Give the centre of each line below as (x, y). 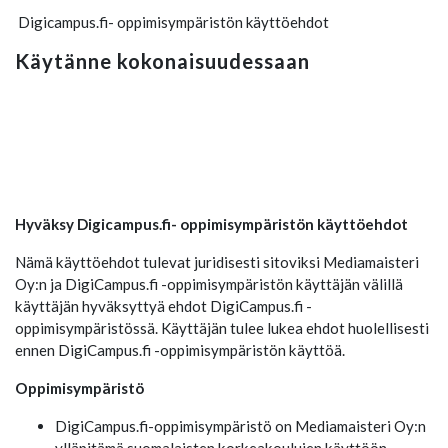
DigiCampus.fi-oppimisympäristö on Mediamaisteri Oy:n (240, 426)
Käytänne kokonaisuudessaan (162, 61)
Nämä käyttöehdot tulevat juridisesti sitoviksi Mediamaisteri (217, 262)
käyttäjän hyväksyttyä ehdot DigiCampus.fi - (163, 306)
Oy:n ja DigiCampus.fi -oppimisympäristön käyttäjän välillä (209, 284)
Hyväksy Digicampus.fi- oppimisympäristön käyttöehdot (211, 224)
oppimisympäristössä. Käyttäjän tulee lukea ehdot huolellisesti (222, 328)
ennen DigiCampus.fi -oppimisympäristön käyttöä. (180, 350)
